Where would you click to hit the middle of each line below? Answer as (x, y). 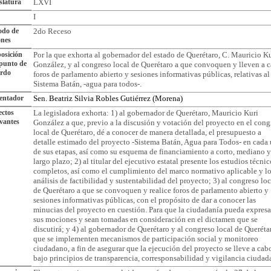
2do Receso (52, 31)
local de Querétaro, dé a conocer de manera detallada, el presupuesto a (147, 132)
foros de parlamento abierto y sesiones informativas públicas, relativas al (152, 74)
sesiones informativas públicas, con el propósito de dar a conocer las (145, 200)
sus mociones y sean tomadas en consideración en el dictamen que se (145, 219)
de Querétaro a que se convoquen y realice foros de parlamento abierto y (151, 190)
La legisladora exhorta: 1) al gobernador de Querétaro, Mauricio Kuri (146, 113)
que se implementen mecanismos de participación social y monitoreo (146, 239)
